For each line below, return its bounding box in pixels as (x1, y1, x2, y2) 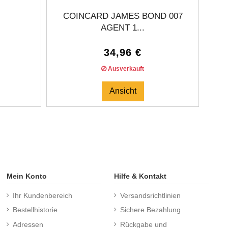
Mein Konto (6, 172, 47, 180)
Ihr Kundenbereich (12, 191, 72, 199)
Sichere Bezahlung (120, 206, 181, 214)
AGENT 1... (101, 22, 145, 33)
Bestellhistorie (12, 206, 58, 214)
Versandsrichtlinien (120, 191, 181, 199)
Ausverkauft (106, 65, 144, 73)
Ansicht (109, 87, 136, 96)
